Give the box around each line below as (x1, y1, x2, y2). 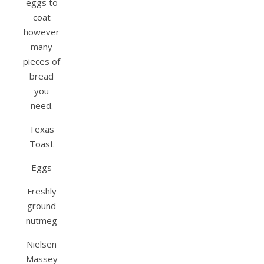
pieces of (23, 55, 60, 68)
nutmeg (26, 214, 57, 227)
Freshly (27, 185, 57, 197)
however (24, 26, 60, 38)
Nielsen (27, 238, 57, 250)
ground (27, 200, 56, 212)
